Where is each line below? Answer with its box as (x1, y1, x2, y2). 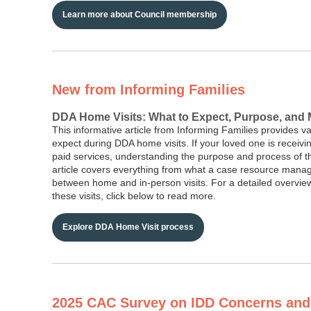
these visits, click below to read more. (52, 190, 216, 202)
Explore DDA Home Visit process (62, 222, 194, 233)
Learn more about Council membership (62, 9, 217, 19)
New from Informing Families (52, 82, 245, 98)
